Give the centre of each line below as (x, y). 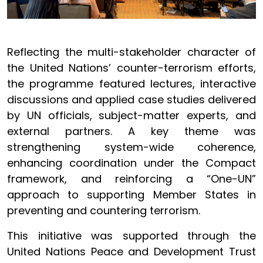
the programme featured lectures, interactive (131, 84)
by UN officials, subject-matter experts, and (131, 116)
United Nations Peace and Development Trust (131, 252)
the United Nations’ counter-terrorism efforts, (131, 68)
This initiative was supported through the (131, 236)
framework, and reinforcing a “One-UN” (131, 179)
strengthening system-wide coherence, (131, 147)
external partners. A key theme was (131, 131)
